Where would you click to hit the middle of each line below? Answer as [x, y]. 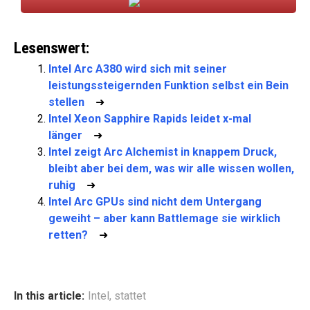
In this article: [49, 296]
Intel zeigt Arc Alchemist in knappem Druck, [163, 152]
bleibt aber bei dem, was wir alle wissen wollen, [171, 168]
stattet [130, 296]
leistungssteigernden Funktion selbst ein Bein [168, 85]
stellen [66, 102]
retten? [68, 235]
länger [65, 135]
